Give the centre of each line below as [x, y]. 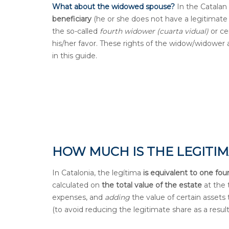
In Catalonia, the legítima [98, 173]
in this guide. [75, 55]
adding [117, 198]
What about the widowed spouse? [113, 6]
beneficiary [72, 19]
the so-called [76, 31]
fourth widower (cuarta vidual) [155, 31]
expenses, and [78, 198]
